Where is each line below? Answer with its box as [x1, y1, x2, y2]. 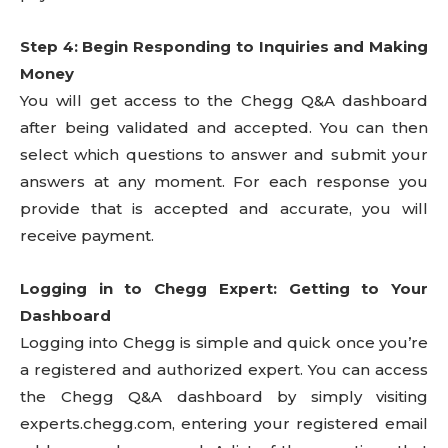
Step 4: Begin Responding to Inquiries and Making [20, 37, 428, 56]
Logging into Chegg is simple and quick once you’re [20, 333, 428, 352]
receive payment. [20, 226, 154, 245]
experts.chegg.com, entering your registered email [20, 414, 428, 433]
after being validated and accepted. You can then [20, 118, 428, 137]
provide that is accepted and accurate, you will [20, 199, 428, 218]
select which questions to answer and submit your [20, 145, 428, 164]
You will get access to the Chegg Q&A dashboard [20, 91, 428, 110]
